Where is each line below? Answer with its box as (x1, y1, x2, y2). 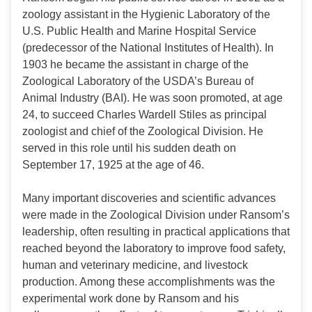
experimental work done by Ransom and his (22, 292, 239, 305)
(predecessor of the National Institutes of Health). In (22, 42, 274, 54)
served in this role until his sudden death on (22, 142, 236, 155)
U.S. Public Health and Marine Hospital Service (22, 25, 256, 38)
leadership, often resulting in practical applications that (22, 226, 290, 238)
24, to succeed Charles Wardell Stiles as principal (22, 109, 267, 121)
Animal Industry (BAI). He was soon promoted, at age (22, 92, 283, 104)
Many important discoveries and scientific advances (22, 192, 276, 205)
